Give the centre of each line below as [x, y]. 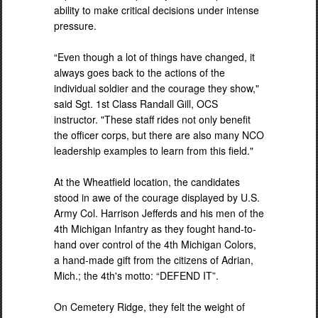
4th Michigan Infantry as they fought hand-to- [155, 228]
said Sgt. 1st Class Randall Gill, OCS [136, 103]
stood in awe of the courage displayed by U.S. [157, 197]
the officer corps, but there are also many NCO [159, 135]
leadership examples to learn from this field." [154, 150]
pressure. [75, 25]
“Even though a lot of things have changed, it [154, 56]
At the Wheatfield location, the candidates [147, 181]
